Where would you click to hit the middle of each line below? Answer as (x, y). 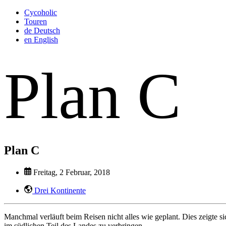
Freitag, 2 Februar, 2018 (71, 173)
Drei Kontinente (59, 191)
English (46, 40)
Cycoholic (41, 12)
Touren (36, 21)
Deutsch (47, 31)
